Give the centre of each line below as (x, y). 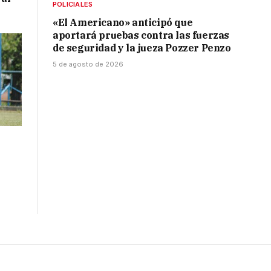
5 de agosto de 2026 (88, 64)
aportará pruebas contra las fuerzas (141, 35)
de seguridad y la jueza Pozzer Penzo (142, 48)
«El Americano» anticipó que (123, 23)
